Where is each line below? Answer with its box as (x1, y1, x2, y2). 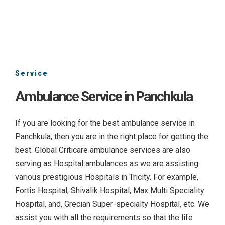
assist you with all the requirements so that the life (15, 212, 193, 222)
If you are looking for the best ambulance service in (15, 118, 195, 128)
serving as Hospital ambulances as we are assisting (15, 158, 198, 168)
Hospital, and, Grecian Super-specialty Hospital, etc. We (15, 199, 209, 209)
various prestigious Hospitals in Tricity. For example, (15, 172, 198, 182)
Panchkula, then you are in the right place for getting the (15, 131, 208, 141)
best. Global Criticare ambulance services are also (15, 145, 190, 155)
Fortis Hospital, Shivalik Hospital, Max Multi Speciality (15, 185, 204, 195)
